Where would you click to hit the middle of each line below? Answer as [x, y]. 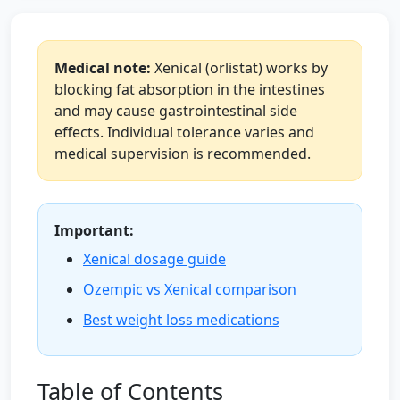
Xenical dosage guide [154, 259]
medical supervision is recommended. [183, 154]
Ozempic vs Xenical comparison [190, 289]
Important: [94, 230]
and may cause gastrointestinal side [176, 111]
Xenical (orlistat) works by [239, 68]
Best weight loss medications [181, 320]
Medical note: [103, 68]
